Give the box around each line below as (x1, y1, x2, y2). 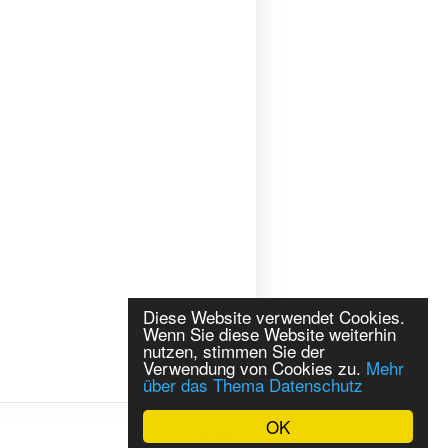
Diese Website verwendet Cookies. (143, 304, 405, 329)
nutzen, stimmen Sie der (143, 338, 325, 363)
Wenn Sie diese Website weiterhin (143, 321, 396, 346)
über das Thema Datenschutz (143, 372, 363, 397)
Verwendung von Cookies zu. (143, 355, 366, 380)
